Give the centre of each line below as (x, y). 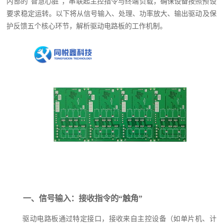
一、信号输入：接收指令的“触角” (83, 198)
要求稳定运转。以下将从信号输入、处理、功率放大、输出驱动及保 (111, 14)
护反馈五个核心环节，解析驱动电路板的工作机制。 (87, 26)
